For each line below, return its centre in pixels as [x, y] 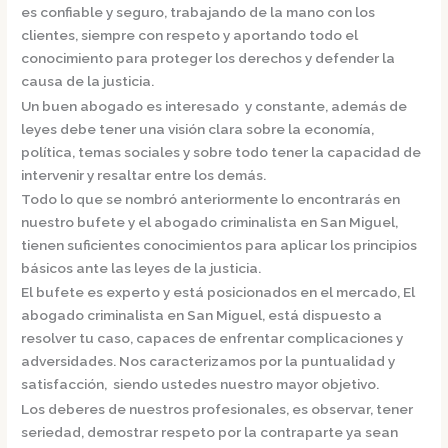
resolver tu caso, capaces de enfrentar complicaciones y [212, 338]
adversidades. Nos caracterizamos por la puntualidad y [208, 361]
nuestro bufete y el [88, 221]
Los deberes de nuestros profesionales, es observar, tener [217, 408]
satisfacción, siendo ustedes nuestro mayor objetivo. [200, 384]
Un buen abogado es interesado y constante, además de [214, 105]
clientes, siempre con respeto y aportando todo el [190, 35]
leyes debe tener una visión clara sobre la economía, [198, 128]
